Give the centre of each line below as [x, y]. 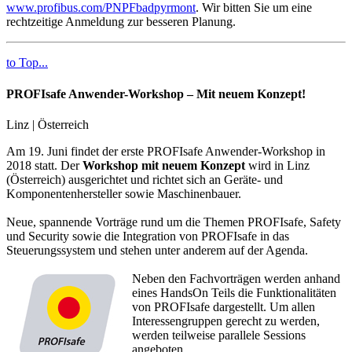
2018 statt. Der [44, 165]
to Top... [27, 63]
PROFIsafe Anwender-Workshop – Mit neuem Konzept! [156, 93]
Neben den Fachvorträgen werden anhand [236, 278]
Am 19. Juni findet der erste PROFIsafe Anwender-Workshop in [166, 151]
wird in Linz [277, 165]
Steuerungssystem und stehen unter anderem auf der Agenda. [157, 250]
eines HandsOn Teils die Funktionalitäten [234, 292]
